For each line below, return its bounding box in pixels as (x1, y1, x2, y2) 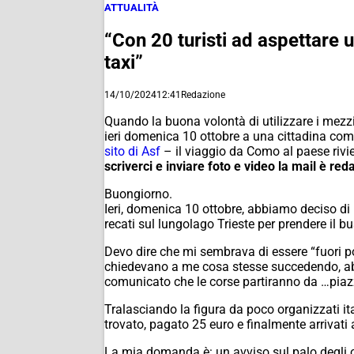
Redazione (181, 88, 225, 100)
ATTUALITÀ (104, 2, 159, 13)
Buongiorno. (104, 186, 172, 201)
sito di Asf (104, 143, 160, 159)
